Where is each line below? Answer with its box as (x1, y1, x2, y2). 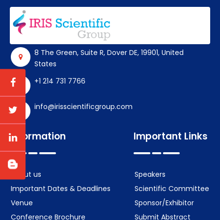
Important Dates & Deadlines (11, 184, 110, 194)
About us (11, 169, 41, 180)
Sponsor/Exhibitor (135, 198, 194, 208)
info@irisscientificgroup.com (34, 102, 133, 112)
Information (10, 130, 66, 143)
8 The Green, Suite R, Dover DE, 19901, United (34, 48, 184, 58)
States (34, 59, 56, 69)
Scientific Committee (135, 184, 209, 194)
